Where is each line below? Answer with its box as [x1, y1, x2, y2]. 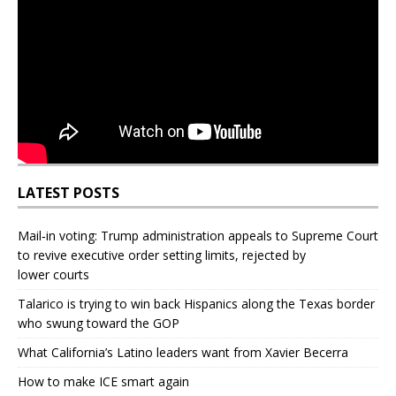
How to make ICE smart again [18, 372, 189, 390]
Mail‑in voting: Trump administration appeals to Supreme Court [18, 226, 378, 244]
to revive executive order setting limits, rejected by [18, 246, 306, 263]
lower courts [18, 265, 89, 283]
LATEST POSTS [18, 182, 119, 202]
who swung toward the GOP [18, 314, 179, 331]
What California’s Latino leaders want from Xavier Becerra [18, 343, 348, 361]
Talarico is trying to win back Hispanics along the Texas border [18, 294, 375, 312]
